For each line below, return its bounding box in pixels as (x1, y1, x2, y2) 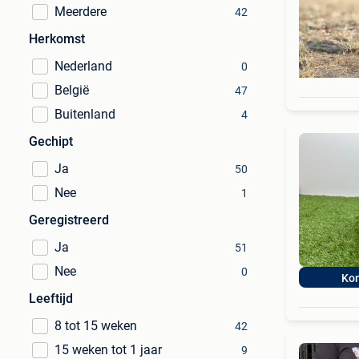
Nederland (54, 58, 112, 74)
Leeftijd (29, 291, 73, 306)
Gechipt (29, 134, 73, 149)
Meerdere (54, 4, 107, 19)
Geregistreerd (29, 212, 109, 228)
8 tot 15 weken (54, 318, 137, 333)
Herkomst (29, 31, 85, 46)
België (54, 83, 89, 98)
